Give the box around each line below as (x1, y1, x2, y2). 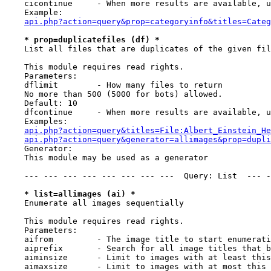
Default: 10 (5, 99, 77, 108)
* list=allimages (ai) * (24, 189, 135, 198)
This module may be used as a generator (5, 153, 208, 162)
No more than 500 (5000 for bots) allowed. (5, 90, 223, 99)
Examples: (5, 117, 68, 126)
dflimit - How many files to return (5, 80, 223, 90)
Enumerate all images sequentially (5, 198, 184, 207)
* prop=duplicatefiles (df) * (24, 35, 160, 44)
